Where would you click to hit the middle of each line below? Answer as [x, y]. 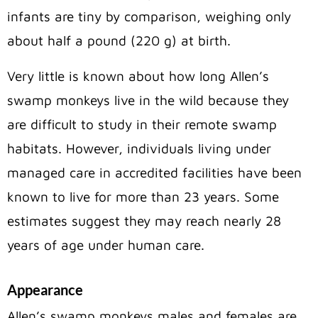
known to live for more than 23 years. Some [143, 196]
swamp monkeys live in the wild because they [148, 100]
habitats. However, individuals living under [139, 148]
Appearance [45, 289]
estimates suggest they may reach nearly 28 [144, 220]
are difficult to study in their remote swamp [142, 124]
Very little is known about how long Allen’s [138, 76]
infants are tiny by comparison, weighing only [149, 16]
